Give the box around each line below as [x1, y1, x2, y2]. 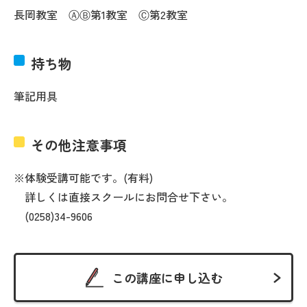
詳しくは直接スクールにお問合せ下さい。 [14, 188, 233, 205]
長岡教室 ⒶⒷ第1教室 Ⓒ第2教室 [14, 5, 188, 23]
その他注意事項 [31, 134, 127, 155]
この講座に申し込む [112, 268, 223, 286]
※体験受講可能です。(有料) [14, 169, 153, 186]
